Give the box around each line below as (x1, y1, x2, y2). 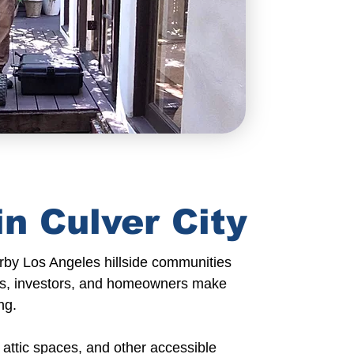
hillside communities (100, 254, 232, 270)
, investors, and (6, 276, 103, 292)
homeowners (102, 276, 188, 292)
